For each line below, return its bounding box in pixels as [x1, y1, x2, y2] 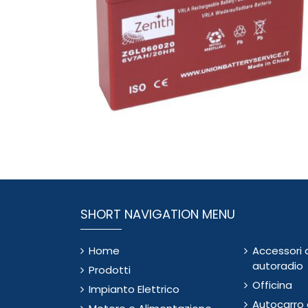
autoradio [252, 258, 303, 273]
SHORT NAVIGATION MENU [80, 205, 235, 223]
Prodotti [89, 262, 131, 277]
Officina [252, 277, 292, 292]
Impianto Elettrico [89, 281, 179, 296]
